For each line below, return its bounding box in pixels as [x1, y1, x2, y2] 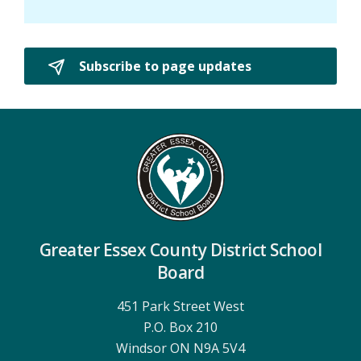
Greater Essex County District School [39, 238, 322, 261]
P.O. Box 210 [143, 317, 218, 336]
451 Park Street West [116, 297, 244, 315]
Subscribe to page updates [76, 56, 251, 75]
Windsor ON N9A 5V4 [115, 338, 245, 357]
